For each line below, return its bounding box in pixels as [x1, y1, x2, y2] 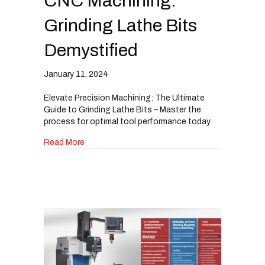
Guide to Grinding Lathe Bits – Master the [44, 105, 201, 115]
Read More [44, 138, 85, 147]
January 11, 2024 [44, 70, 108, 79]
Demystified [44, 41, 138, 60]
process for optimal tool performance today [44, 117, 211, 127]
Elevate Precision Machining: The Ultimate [44, 93, 205, 103]
